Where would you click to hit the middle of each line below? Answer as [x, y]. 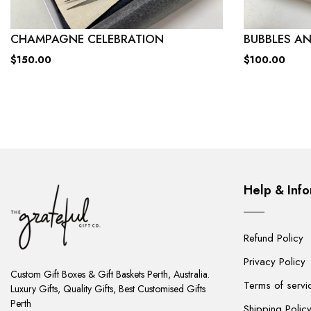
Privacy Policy [275, 262]
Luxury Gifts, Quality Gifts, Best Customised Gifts [108, 289]
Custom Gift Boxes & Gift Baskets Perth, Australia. [110, 275]
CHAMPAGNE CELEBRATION [87, 39]
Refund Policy [274, 238]
